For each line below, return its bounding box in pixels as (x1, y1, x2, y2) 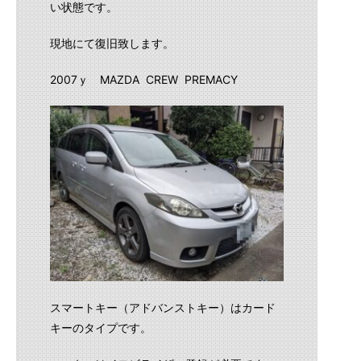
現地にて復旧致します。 (50, 36, 174, 51)
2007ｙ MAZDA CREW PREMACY (50, 73, 238, 87)
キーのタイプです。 (50, 320, 151, 334)
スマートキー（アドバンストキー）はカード (50, 300, 276, 314)
